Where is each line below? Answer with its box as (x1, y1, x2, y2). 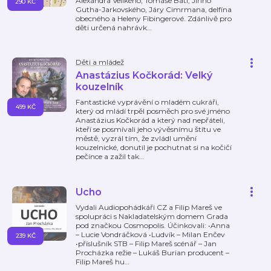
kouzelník (76, 81, 123, 93)
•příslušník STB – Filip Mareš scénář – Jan (76, 239, 217, 248)
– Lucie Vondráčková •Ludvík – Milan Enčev (76, 230, 225, 239)
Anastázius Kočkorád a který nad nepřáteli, (76, 116, 225, 125)
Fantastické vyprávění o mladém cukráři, (76, 97, 219, 106)
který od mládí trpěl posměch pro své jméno (76, 106, 230, 116)
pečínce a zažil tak (76, 152, 139, 161)
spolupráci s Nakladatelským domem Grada (76, 212, 228, 221)
